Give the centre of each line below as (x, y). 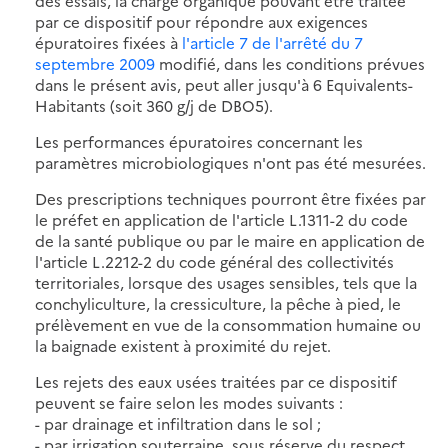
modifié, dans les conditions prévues (290, 63)
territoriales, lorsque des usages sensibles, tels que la (226, 282)
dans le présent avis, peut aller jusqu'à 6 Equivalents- (224, 84)
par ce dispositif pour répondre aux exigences (201, 21)
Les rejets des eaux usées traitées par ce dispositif (216, 381)
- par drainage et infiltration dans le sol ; (178, 423)
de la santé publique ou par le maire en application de (230, 240)
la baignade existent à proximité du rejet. (183, 345)
